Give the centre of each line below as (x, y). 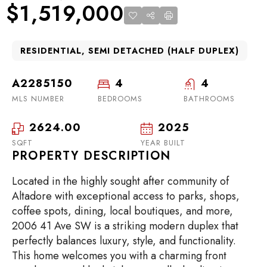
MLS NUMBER (38, 99)
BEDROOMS (120, 99)
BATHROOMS (209, 99)
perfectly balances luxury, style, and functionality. (124, 241)
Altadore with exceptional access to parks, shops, (126, 196)
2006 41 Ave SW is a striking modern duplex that (125, 226)
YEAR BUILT (163, 143)
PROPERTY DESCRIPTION (91, 156)
